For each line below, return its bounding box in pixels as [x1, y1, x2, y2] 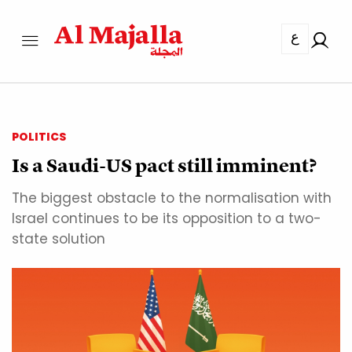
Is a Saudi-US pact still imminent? [12, 153, 317, 178]
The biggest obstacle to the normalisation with [12, 189, 332, 208]
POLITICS [12, 129, 66, 145]
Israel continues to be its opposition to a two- [12, 209, 321, 229]
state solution [12, 229, 105, 249]
